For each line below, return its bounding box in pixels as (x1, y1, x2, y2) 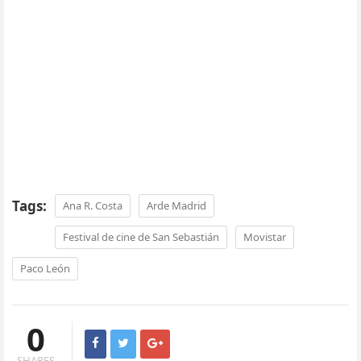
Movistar (243, 230, 286, 244)
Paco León (20, 261, 70, 276)
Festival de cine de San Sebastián (63, 230, 219, 244)
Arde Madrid (147, 198, 206, 213)
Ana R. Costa (63, 198, 122, 213)
